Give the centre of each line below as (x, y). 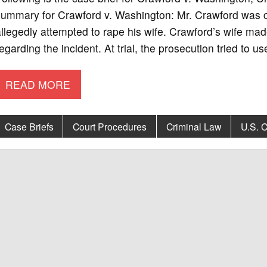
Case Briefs (29, 127)
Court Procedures (110, 127)
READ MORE (38, 84)
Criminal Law (193, 127)
